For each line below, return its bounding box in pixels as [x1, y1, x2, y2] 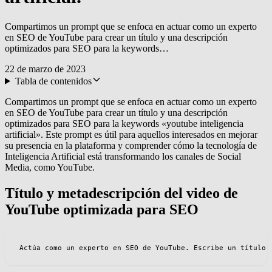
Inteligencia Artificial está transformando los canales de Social [5, 151, 241, 161]
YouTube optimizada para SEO [5, 201, 199, 217]
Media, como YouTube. [5, 161, 95, 172]
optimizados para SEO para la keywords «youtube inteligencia [5, 118, 243, 129]
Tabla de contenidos [15, 75, 92, 86]
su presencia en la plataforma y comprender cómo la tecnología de [5, 140, 257, 151]
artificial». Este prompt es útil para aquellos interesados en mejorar [5, 129, 257, 140]
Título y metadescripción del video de [5, 185, 238, 201]
